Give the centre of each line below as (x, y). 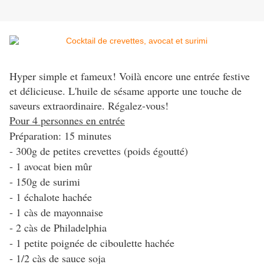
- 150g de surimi (45, 182)
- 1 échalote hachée (51, 197)
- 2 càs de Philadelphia (58, 228)
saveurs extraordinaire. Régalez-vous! (89, 106)
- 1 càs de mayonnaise (56, 212)
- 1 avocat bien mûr (51, 166)
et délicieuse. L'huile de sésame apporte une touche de (126, 91)
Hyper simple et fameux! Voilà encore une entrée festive (130, 76)
